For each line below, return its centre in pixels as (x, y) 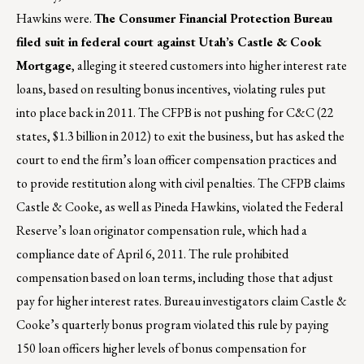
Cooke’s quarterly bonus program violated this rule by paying (173, 325)
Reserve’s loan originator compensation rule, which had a (162, 231)
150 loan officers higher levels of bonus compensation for (161, 349)
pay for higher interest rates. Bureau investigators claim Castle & (182, 301)
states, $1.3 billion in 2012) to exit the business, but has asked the (180, 136)
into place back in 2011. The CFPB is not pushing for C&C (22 (175, 113)
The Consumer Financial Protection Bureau (213, 19)
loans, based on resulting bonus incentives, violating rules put (171, 89)
